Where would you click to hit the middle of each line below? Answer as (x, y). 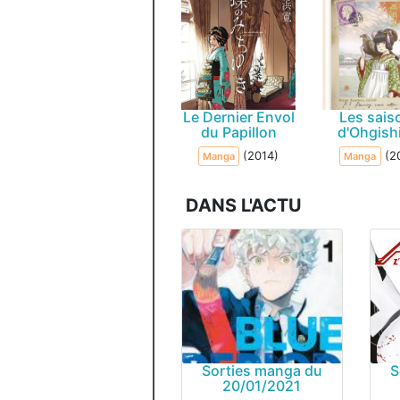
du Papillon (238, 132)
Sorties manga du (262, 371)
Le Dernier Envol (238, 117)
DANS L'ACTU (244, 205)
